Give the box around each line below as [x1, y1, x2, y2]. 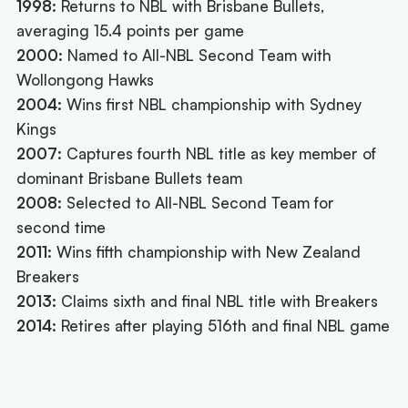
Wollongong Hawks [16, 70, 155, 90]
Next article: [85, 364, 172, 384]
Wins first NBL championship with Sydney [62, 95, 362, 115]
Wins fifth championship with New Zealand [52, 242, 362, 262]
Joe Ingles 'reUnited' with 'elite [85, 380, 302, 399]
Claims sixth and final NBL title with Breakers [56, 291, 379, 311]
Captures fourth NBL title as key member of [62, 144, 377, 164]
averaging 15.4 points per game [16, 21, 245, 41]
